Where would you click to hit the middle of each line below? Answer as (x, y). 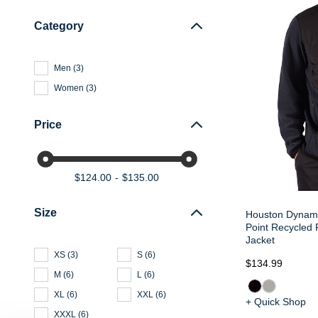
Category (59, 26)
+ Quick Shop (275, 302)
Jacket (260, 240)
